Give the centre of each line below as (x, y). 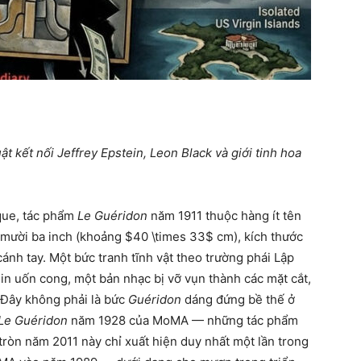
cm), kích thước (258, 237)
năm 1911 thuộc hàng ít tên (224, 216)
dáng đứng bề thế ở (238, 299)
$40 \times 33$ (169, 237)
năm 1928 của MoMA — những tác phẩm (183, 320)
